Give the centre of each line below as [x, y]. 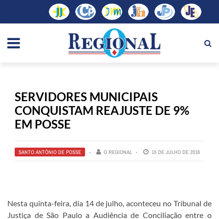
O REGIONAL [118, 152]
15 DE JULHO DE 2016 [176, 152]
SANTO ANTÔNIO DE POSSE [50, 152]
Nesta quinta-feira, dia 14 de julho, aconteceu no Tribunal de [109, 203]
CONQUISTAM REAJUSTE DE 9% [102, 110]
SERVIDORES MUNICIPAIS [86, 96]
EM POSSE [43, 124]
